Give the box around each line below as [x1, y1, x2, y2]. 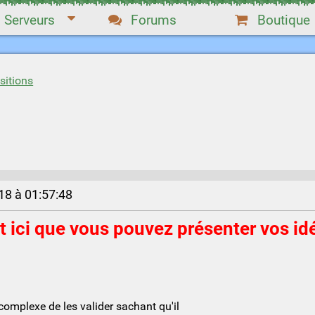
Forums [130, 12, 176, 28]
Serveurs [4, 12, 55, 28]
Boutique [257, 12, 310, 28]
